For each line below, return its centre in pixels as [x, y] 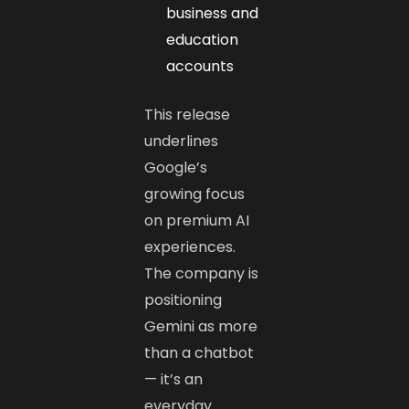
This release [188, 114]
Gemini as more [201, 326]
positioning [184, 299]
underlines [182, 141]
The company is [202, 273]
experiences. [190, 246]
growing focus [195, 194]
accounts [200, 66]
